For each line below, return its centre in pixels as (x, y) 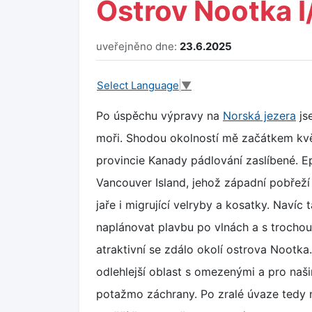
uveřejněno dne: (138, 46)
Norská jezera (259, 115)
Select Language (138, 85)
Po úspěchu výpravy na (159, 115)
